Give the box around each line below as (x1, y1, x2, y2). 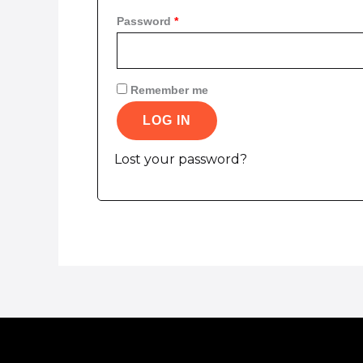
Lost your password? (114, 151, 247, 167)
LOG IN (143, 113, 191, 127)
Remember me (130, 83, 208, 96)
